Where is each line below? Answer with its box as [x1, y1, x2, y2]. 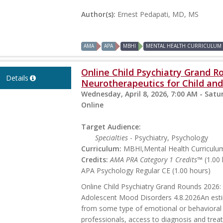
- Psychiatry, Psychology [128, 132, 209, 142]
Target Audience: [81, 121, 141, 131]
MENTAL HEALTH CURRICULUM [146, 42, 222, 49]
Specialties [95, 132, 128, 142]
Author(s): [81, 9, 118, 19]
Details [5, 73, 28, 83]
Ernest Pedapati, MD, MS [117, 9, 199, 19]
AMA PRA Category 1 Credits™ [110, 154, 203, 164]
